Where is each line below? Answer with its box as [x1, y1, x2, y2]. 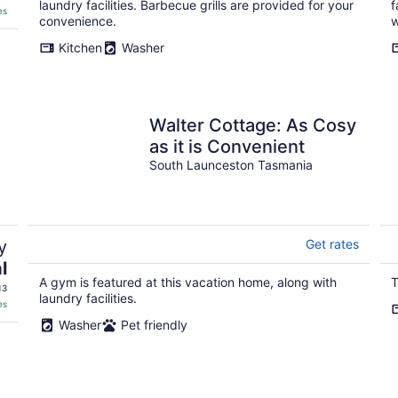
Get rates [306, 236, 359, 251]
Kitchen [59, 40, 102, 55]
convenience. [39, 13, 116, 28]
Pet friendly [121, 317, 187, 332]
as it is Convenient [149, 136, 305, 157]
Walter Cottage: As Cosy [149, 115, 356, 136]
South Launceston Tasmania [149, 157, 313, 172]
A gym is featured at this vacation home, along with [39, 275, 337, 290]
